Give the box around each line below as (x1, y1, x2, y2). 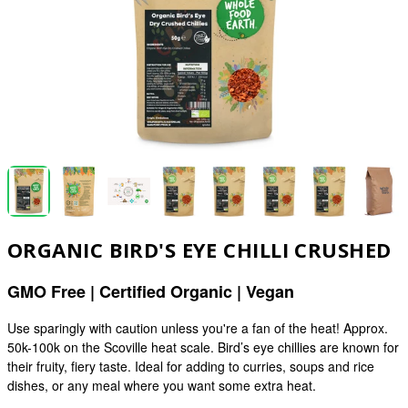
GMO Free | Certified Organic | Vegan (7, 280, 294, 304)
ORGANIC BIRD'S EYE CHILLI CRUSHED (7, 236, 392, 264)
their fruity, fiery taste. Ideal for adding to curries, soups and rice (7, 357, 374, 376)
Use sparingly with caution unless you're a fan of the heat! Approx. (7, 319, 388, 338)
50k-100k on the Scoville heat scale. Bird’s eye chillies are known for (7, 338, 399, 357)
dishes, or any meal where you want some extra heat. (7, 376, 316, 395)
